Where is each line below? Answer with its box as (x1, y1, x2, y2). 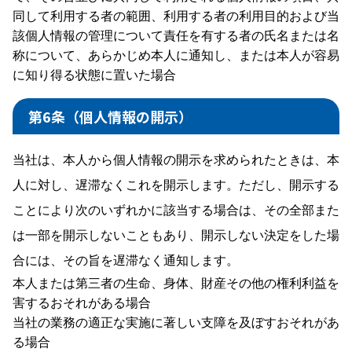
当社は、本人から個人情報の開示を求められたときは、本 (13, 149, 339, 168)
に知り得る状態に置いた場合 (13, 65, 176, 84)
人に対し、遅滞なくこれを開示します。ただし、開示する (13, 174, 339, 193)
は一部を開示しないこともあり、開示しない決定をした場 (13, 225, 339, 244)
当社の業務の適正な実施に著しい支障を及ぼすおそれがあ (13, 312, 339, 331)
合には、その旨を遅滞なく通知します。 (13, 250, 239, 269)
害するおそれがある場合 (13, 292, 151, 311)
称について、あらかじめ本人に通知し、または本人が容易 (13, 46, 339, 64)
